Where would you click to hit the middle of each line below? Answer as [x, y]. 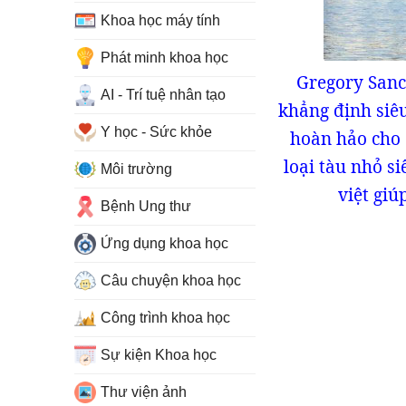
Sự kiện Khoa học [159, 355]
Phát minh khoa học [164, 58]
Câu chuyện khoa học [171, 280]
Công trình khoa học [165, 318]
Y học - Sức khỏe [156, 132]
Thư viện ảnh [144, 392]
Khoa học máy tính [160, 20]
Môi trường [136, 169]
